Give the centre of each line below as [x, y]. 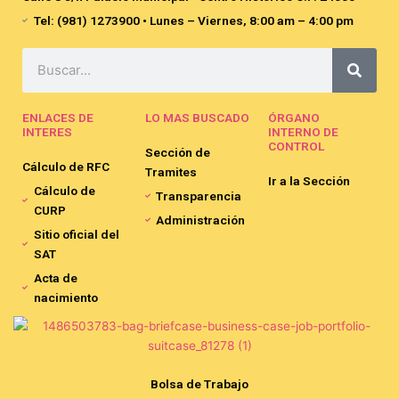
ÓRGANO [293, 117]
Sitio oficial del [76, 234]
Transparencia [199, 195]
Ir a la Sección [309, 180]
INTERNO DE [303, 131]
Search [42, 57]
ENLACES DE [58, 117]
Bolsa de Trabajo [199, 383]
